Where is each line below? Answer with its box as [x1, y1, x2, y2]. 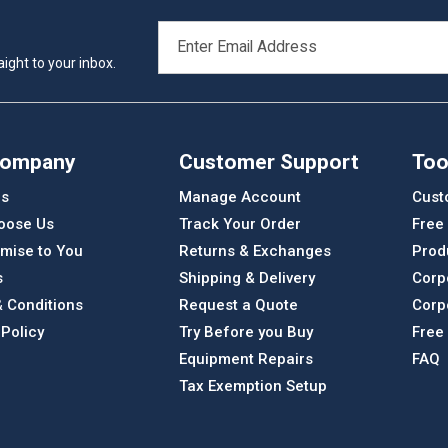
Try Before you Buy [178, 323, 313, 342]
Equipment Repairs [178, 350, 313, 369]
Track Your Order [178, 215, 301, 234]
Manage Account [178, 188, 301, 207]
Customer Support [178, 149, 359, 174]
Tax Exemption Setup [178, 377, 327, 396]
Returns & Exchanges [178, 242, 331, 261]
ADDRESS [158, 44, 223, 61]
